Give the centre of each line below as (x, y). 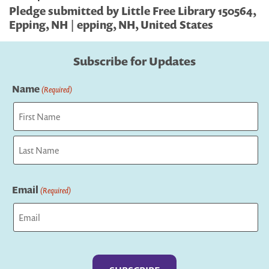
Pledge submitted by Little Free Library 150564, (132, 11)
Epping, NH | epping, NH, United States (111, 25)
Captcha (30, 248)
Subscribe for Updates (134, 61)
